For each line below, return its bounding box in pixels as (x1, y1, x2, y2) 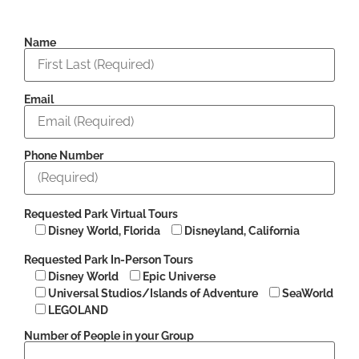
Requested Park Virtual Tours (24, 208, 178, 221)
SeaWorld (282, 286, 333, 300)
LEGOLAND (48, 303, 108, 317)
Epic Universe (143, 269, 216, 283)
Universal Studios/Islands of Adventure (48, 286, 258, 300)
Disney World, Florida (48, 224, 160, 238)
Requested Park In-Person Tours (24, 252, 193, 266)
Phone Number (24, 148, 103, 162)
